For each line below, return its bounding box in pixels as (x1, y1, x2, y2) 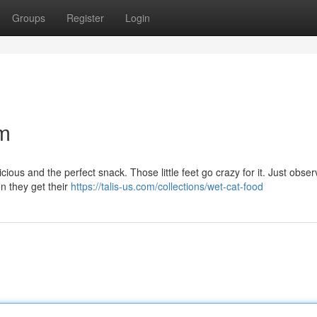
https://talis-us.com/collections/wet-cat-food (71, 179, 263, 193)
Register (67, 11, 104, 25)
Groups (12, 11, 45, 25)
